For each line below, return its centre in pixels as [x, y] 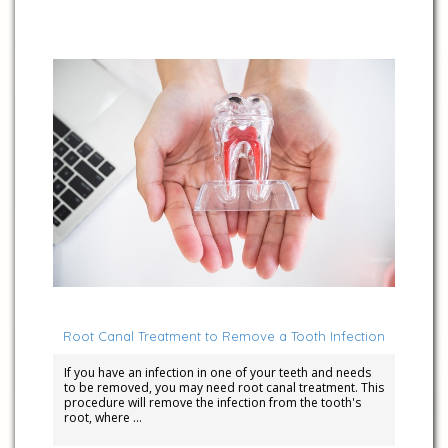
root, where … [102, 418]
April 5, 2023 [92, 303]
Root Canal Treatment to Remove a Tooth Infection [223, 336]
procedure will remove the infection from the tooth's [212, 403]
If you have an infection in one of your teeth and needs [217, 373]
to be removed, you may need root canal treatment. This [223, 388]
